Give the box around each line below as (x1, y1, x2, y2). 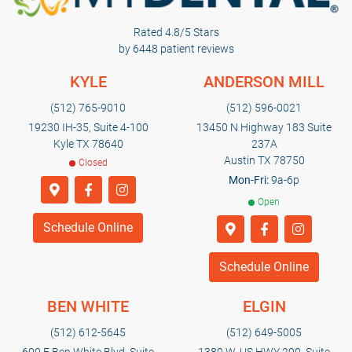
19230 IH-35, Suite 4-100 (27, 121, 148, 134)
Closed (78, 157, 108, 169)
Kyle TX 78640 (53, 137, 123, 151)
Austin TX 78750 (223, 154, 305, 167)
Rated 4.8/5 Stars (133, 26, 219, 39)
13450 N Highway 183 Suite (196, 121, 332, 134)
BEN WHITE (47, 297, 129, 317)
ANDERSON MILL (203, 72, 324, 92)
